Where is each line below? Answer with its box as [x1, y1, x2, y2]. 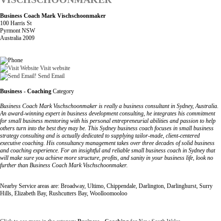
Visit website [38, 64, 70, 72]
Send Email [37, 72, 65, 79]
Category [51, 87, 74, 95]
